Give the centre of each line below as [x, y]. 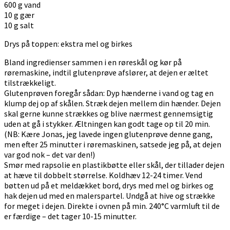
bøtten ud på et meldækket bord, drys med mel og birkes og [109, 185]
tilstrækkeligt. [30, 82]
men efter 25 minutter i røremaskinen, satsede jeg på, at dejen [113, 144]
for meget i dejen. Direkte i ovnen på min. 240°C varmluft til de [112, 206]
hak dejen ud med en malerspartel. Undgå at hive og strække [110, 195]
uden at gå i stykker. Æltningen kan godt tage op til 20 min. [107, 123]
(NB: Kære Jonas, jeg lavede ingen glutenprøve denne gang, [108, 134]
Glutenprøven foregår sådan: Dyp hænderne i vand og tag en [109, 93]
